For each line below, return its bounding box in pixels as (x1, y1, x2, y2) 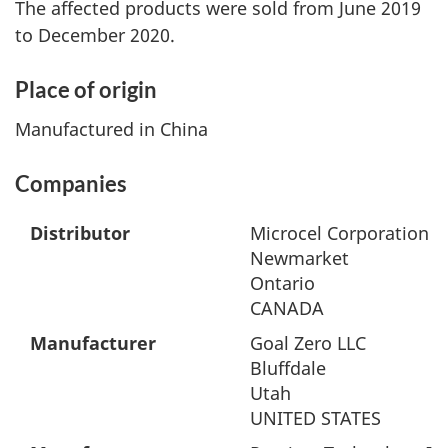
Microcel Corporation (250, 220, 429, 245)
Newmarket (250, 245, 349, 270)
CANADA (250, 295, 324, 320)
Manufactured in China (15, 116, 208, 141)
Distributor (30, 220, 130, 245)
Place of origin (15, 76, 157, 103)
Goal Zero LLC (250, 330, 366, 355)
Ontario (250, 270, 315, 295)
